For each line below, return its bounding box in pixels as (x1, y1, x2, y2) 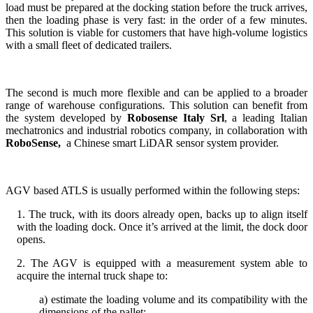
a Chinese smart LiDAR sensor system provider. (66, 136, 279, 149)
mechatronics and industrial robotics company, (6, 124, 212, 136)
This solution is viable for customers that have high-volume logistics (6, 26, 307, 38)
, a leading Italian (224, 111, 308, 124)
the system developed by (6, 111, 128, 124)
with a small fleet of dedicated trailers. (6, 38, 172, 51)
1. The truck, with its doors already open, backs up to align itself (17, 208, 307, 220)
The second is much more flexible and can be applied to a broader (6, 86, 307, 99)
